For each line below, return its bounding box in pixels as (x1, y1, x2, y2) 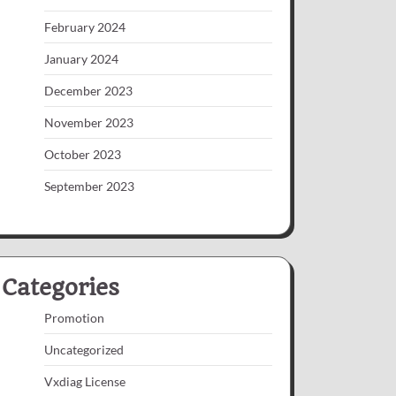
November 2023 (44, 114, 133, 130)
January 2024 (44, 50, 118, 66)
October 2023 (44, 146, 121, 162)
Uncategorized (44, 341, 124, 357)
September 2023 (44, 178, 134, 194)
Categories (2, 273, 119, 301)
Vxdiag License (44, 373, 126, 389)
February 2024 (44, 19, 126, 34)
